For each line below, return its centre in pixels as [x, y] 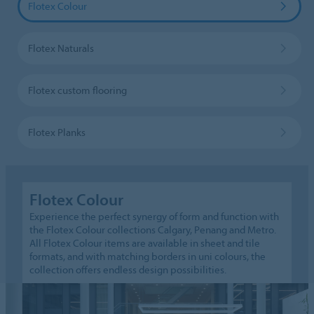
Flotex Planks [56, 132]
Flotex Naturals [61, 48]
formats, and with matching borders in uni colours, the [148, 256]
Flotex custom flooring [77, 90]
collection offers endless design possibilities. [128, 269]
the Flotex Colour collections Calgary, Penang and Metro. [153, 229]
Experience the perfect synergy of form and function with [155, 216]
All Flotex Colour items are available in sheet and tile [145, 243]
